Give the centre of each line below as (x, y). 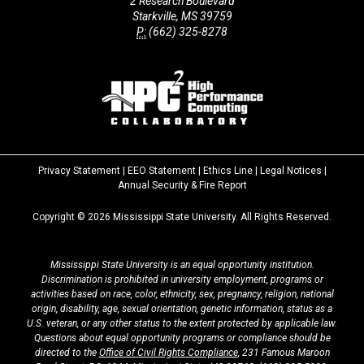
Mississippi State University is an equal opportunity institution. (182, 264)
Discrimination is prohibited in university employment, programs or (182, 279)
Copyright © (60, 217)
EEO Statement (161, 170)
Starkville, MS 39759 (182, 16)
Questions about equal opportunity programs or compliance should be (182, 338)
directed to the (67, 352)
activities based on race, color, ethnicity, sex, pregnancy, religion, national (182, 294)
